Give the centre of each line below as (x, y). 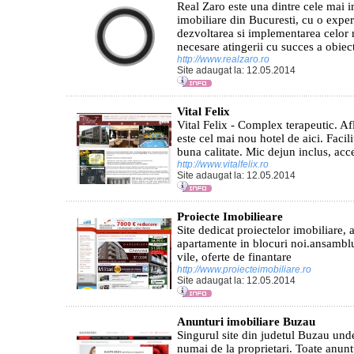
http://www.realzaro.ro (224, 59)
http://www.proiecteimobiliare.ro (245, 269)
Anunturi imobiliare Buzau (246, 322)
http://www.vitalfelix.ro (224, 164)
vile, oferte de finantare (234, 257)
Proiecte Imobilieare (230, 217)
